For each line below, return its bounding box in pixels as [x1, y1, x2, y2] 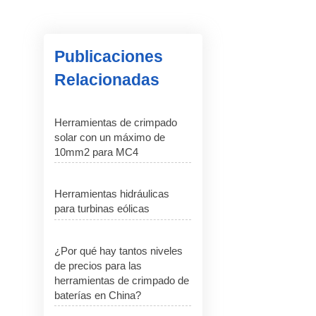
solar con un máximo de [54, 130, 166, 143]
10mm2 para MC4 [54, 145, 139, 158]
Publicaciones [54, 47, 164, 66]
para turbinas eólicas [54, 202, 150, 215]
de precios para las [54, 259, 142, 272]
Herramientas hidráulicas [54, 188, 170, 200]
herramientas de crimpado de [54, 274, 190, 286]
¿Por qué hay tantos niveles [54, 244, 183, 257]
